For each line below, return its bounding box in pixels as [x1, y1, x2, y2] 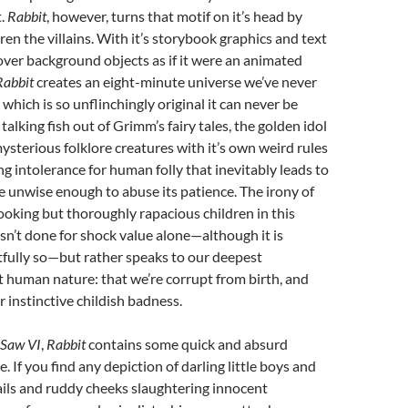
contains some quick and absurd [86, 335, 288, 352]
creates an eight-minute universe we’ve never [34, 73, 317, 90]
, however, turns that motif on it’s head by [46, 7, 302, 25]
